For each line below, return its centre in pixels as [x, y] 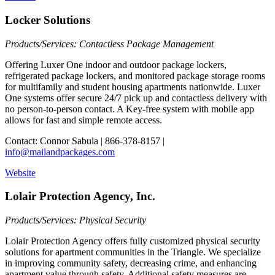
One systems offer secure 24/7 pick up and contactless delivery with [136, 98]
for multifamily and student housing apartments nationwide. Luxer [133, 87]
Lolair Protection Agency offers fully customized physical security [133, 241]
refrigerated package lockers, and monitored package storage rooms [135, 76]
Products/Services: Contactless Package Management [109, 44]
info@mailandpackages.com [60, 152]
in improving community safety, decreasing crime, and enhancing [131, 263]
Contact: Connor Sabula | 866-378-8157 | [85, 141]
